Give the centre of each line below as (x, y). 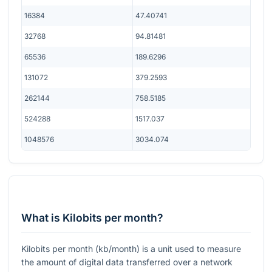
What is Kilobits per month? (92, 218)
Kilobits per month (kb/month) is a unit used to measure (131, 249)
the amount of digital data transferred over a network (127, 262)
